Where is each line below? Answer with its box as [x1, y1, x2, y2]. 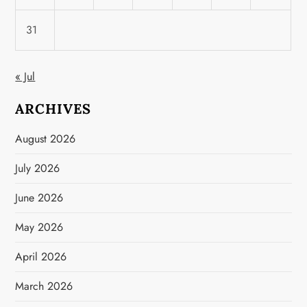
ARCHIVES [15, 100, 92, 117]
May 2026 [15, 219, 64, 235]
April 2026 [15, 249, 67, 265]
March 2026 [15, 278, 73, 294]
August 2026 [15, 131, 76, 147]
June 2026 [15, 190, 64, 206]
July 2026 [15, 160, 60, 176]
